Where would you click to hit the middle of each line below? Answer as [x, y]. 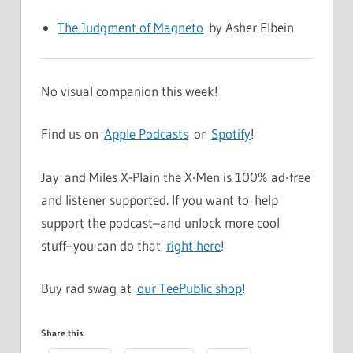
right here [193, 245]
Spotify [231, 134]
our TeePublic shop [190, 288]
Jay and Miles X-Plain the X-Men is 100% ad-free [176, 176]
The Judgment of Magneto [131, 27]
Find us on [72, 134]
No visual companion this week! [130, 91]
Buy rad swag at [89, 288]
